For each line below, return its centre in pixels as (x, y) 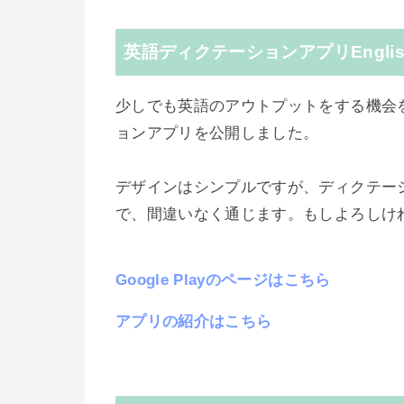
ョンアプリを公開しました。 (217, 133)
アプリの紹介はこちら (194, 322)
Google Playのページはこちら (223, 280)
